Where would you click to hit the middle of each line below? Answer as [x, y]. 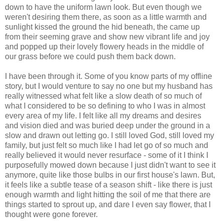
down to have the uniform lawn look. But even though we [103, 7]
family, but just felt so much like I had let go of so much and [107, 146]
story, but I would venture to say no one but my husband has [109, 86]
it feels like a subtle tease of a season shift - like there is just [109, 185]
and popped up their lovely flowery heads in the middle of [104, 47]
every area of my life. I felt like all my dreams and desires [103, 116]
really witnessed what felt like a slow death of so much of [103, 96]
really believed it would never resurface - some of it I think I [107, 155]
